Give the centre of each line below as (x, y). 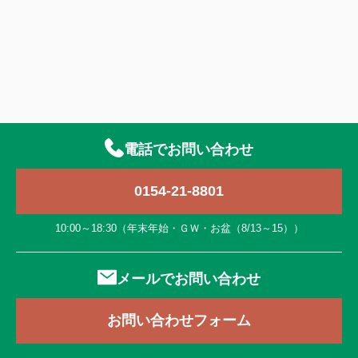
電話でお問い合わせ (189, 149)
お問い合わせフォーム (179, 320)
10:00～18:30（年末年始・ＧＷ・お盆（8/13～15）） (179, 228)
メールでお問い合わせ (189, 278)
